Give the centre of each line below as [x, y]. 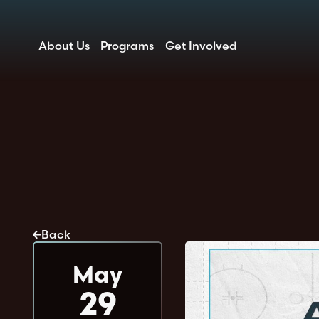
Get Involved [201, 45]
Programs [127, 45]
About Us [64, 45]
